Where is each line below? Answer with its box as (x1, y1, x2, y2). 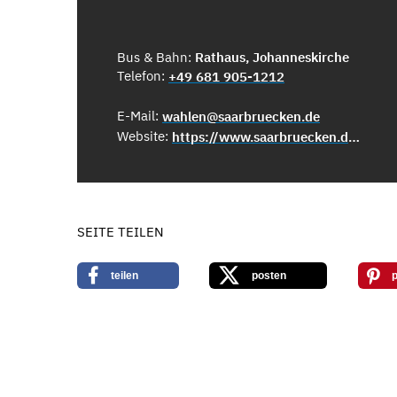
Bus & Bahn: (117, 49, 195, 66)
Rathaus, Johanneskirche (195, 49, 349, 66)
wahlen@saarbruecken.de (162, 108, 320, 125)
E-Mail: (117, 107, 162, 124)
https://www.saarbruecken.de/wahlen (348, 128, 360, 145)
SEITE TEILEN (77, 223, 164, 240)
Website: (117, 128, 172, 144)
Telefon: (117, 67, 168, 84)
